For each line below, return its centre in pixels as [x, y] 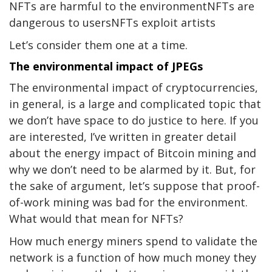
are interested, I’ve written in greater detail [123, 137]
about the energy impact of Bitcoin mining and [133, 153]
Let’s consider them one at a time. [98, 45]
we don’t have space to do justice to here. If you [134, 121]
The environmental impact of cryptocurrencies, [134, 88]
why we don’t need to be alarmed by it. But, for [132, 170]
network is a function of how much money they [133, 258]
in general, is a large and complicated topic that [135, 104]
